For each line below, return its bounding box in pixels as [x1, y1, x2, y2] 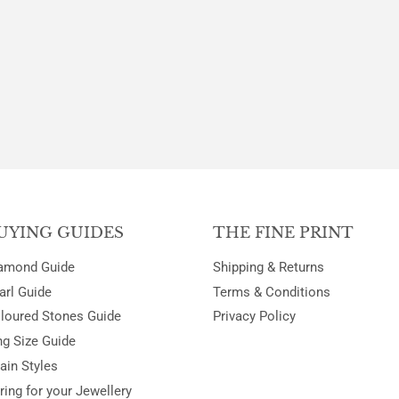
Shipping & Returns [213, 258, 324, 275]
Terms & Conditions [213, 283, 330, 300]
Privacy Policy [213, 308, 296, 325]
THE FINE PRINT [213, 223, 354, 242]
